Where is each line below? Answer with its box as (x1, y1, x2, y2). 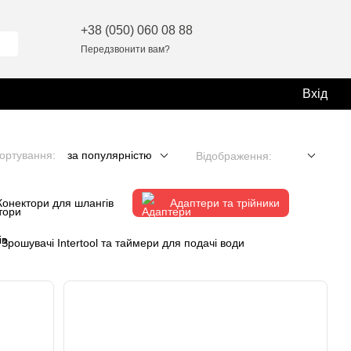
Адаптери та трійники (170, 197, 280, 209)
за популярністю (67, 149, 152, 161)
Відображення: (196, 150, 272, 162)
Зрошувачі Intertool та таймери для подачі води (2, 237, 244, 249)
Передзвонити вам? (81, 43, 170, 55)
